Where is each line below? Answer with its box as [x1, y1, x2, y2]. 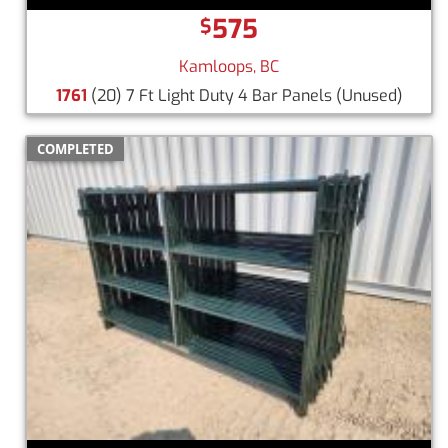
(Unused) [335, 84, 403, 106]
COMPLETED [37, 139, 114, 158]
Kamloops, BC [179, 55, 279, 77]
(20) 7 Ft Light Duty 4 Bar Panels [86, 84, 336, 106]
